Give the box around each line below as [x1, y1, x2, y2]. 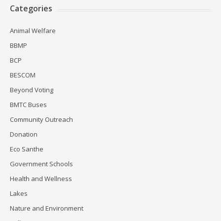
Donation [10, 129, 37, 139]
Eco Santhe [10, 144, 43, 153]
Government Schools [10, 159, 73, 168]
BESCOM [10, 70, 36, 79]
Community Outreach [10, 114, 73, 124]
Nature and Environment [10, 203, 83, 213]
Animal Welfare [10, 26, 56, 35]
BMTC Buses [10, 100, 47, 109]
